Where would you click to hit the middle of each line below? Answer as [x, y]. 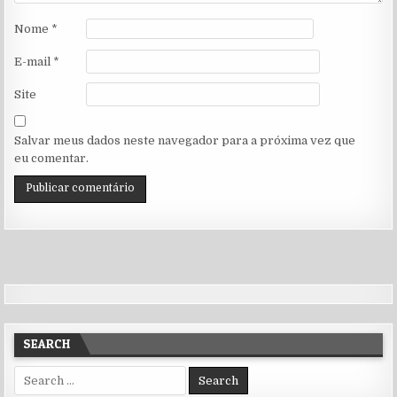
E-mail [34, 62]
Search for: [45, 373]
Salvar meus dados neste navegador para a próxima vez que [185, 140]
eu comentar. [52, 158]
